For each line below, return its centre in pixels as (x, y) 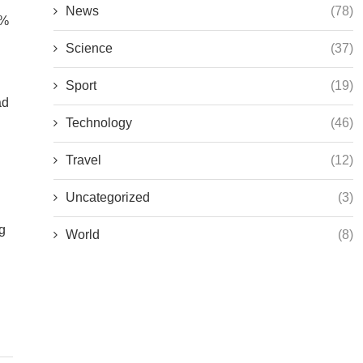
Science (89, 48)
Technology (99, 123)
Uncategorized (108, 197)
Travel (83, 160)
